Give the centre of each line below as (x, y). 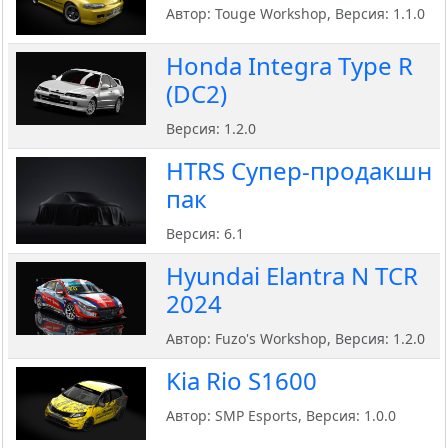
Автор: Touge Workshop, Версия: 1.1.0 (295, 14)
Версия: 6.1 (205, 234)
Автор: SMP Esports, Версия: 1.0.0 (281, 416)
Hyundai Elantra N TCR (292, 276)
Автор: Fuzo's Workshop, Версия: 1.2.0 (295, 339)
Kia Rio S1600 (241, 381)
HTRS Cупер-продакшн (299, 171)
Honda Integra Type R (289, 66)
